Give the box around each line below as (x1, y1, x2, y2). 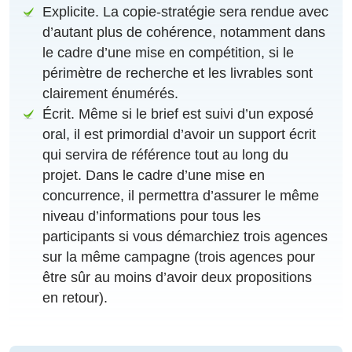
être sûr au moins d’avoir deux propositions (42, 269, 313, 286)
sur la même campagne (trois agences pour (42, 249, 316, 266)
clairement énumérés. (42, 86, 179, 102)
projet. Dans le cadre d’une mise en (42, 167, 266, 184)
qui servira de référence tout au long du (42, 147, 289, 163)
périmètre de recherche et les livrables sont (42, 65, 313, 82)
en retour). (42, 290, 108, 306)
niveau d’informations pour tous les (42, 208, 262, 225)
